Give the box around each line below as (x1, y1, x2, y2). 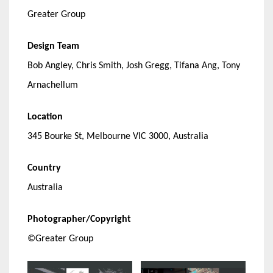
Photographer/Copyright (27, 214, 131, 225)
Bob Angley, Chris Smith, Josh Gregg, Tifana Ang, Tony (27, 61, 240, 71)
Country (27, 163, 61, 174)
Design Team (27, 41, 79, 52)
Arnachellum (27, 80, 78, 91)
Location (27, 112, 63, 122)
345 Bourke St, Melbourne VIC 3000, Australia (27, 132, 208, 142)
